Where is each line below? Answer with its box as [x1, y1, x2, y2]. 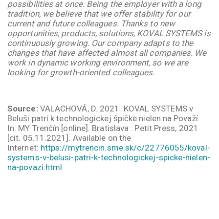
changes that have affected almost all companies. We [7, 47, 207, 58]
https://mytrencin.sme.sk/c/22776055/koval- [40, 142, 210, 153]
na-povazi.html [7, 162, 63, 172]
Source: [7, 103, 38, 113]
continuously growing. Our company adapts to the [7, 38, 194, 48]
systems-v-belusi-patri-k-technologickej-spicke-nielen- [7, 152, 210, 162]
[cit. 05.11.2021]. [7, 132, 73, 143]
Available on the [72, 132, 131, 143]
